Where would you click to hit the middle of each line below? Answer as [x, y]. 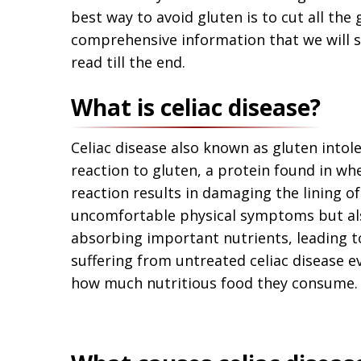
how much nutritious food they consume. [214, 282]
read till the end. [128, 62]
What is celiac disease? [196, 107]
